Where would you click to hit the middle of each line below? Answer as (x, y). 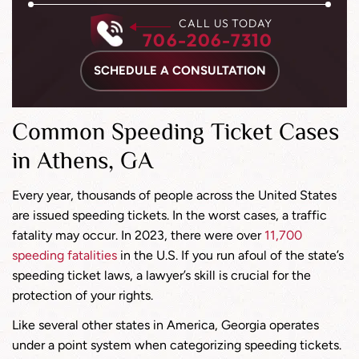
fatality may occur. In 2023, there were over (138, 235)
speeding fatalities (65, 255)
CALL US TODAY (226, 23)
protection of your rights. (83, 295)
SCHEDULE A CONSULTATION (179, 71)
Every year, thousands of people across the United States (174, 195)
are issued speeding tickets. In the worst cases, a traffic (169, 215)
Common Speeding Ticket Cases (175, 133)
